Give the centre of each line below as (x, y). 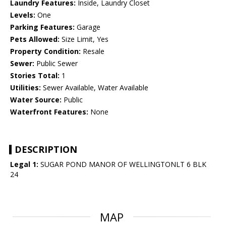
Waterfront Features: (49, 112)
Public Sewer (56, 64)
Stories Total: (35, 76)
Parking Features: (42, 27)
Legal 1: (24, 164)
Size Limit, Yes (84, 39)
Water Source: (36, 100)
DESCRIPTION (46, 150)
